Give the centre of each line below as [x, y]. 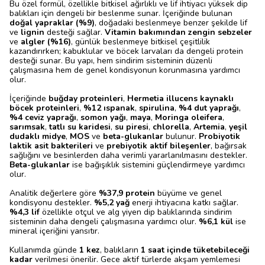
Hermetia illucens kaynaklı [180, 98]
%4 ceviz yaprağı [43, 117]
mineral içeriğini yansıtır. [54, 231]
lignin [33, 32]
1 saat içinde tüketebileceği [195, 250]
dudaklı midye [38, 136]
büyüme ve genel [188, 193]
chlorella [171, 127]
